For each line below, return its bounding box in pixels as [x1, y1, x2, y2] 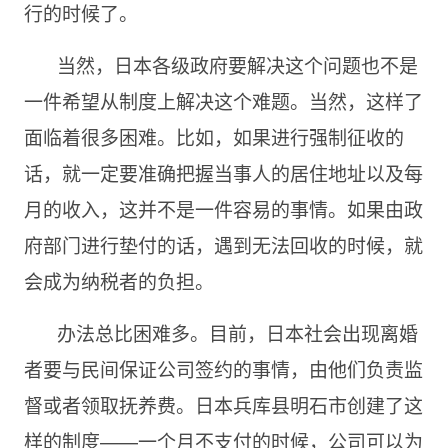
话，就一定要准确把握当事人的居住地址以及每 [23, 159, 423, 186]
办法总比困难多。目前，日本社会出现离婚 [56, 319, 418, 346]
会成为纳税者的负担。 [23, 267, 214, 294]
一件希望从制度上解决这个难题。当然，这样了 [23, 87, 423, 114]
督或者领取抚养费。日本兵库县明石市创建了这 [23, 391, 423, 418]
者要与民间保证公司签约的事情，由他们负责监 [23, 355, 423, 382]
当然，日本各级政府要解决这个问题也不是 [56, 51, 418, 78]
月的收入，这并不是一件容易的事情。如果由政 [23, 195, 423, 222]
